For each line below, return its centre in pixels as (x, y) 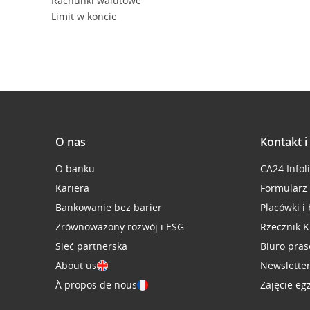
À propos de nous (96, 285)
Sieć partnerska (91, 246)
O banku (75, 168)
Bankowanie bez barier (109, 207)
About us (76, 265)
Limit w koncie (84, 16)
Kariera (72, 188)
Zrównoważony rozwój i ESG (120, 227)
